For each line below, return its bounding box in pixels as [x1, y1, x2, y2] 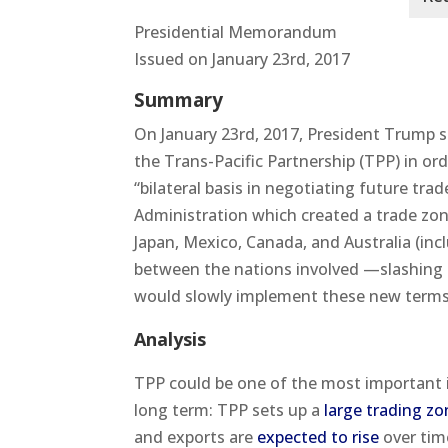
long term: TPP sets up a [134, 398, 325, 421]
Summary [134, 86, 224, 113]
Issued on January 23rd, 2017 [134, 47, 351, 70]
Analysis [134, 326, 207, 351]
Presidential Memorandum [134, 20, 338, 43]
